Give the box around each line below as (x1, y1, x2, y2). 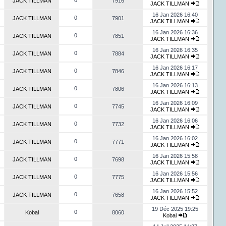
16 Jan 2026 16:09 (152, 100, 198, 106)
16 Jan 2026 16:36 (152, 29, 198, 35)
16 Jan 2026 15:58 (152, 153, 198, 159)
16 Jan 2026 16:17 (152, 65, 198, 71)
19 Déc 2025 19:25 (152, 206, 198, 212)
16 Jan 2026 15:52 (152, 188, 198, 194)
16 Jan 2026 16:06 (152, 118, 198, 124)
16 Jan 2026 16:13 (152, 82, 198, 88)
